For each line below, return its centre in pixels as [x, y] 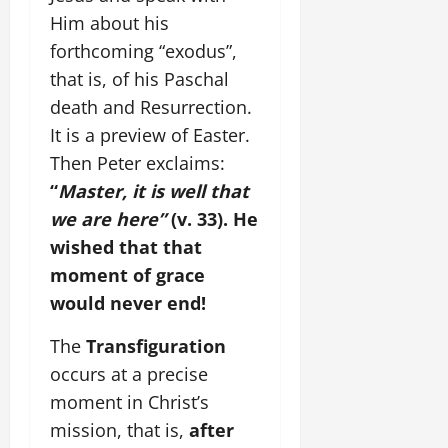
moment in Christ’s [129, 402]
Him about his [109, 23]
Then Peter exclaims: [137, 163]
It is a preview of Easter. [150, 135]
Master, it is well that [153, 191]
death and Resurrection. [151, 107]
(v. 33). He [212, 219]
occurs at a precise [129, 374]
